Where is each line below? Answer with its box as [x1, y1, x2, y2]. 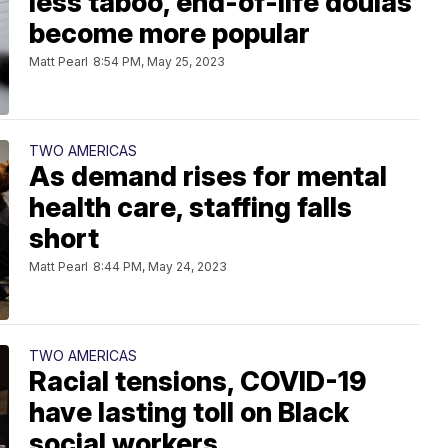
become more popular [29, 17, 310, 51]
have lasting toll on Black [29, 396, 349, 430]
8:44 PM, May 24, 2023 [93, 259, 227, 275]
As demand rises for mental [29, 160, 387, 194]
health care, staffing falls [29, 191, 352, 225]
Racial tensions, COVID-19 [29, 365, 366, 399]
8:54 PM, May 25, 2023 [93, 54, 225, 70]
